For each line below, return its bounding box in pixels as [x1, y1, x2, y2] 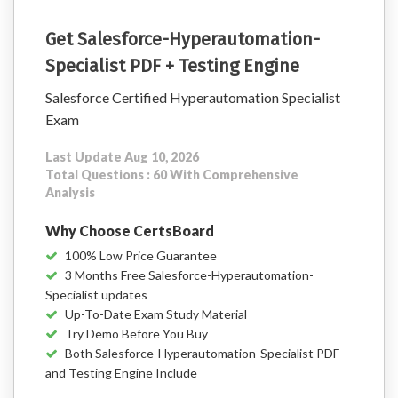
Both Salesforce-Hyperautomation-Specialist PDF [65, 346, 339, 361]
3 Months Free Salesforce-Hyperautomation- [65, 267, 314, 283]
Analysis [45, 185, 95, 200]
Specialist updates [45, 287, 147, 302]
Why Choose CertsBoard [45, 222, 214, 239]
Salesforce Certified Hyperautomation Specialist [45, 89, 340, 106]
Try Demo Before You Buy [65, 326, 208, 341]
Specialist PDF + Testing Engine [45, 55, 299, 76]
